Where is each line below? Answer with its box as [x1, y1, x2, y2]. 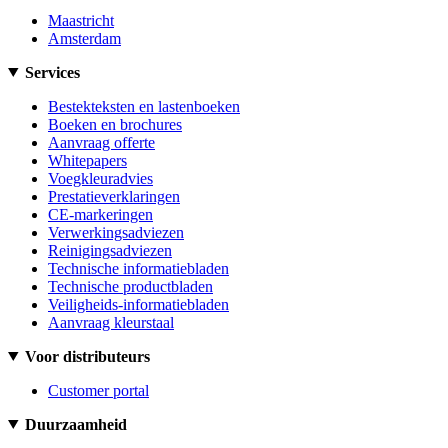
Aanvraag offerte [48, 133, 155, 151]
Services [24, 63, 80, 81]
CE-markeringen [48, 205, 153, 223]
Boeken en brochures [48, 115, 182, 133]
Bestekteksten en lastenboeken [48, 97, 240, 115]
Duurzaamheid [24, 415, 127, 433]
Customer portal [48, 381, 149, 399]
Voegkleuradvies [48, 169, 153, 187]
